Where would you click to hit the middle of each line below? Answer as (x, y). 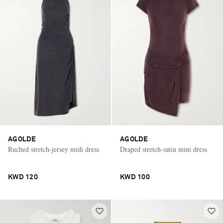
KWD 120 (23, 177)
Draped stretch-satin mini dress (164, 149)
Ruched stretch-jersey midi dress (54, 149)
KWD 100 (135, 177)
